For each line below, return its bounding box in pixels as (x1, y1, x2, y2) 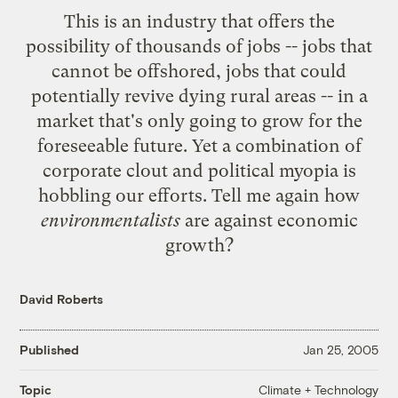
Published (20, 342, 80, 358)
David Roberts (20, 291, 104, 306)
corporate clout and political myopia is (42, 159, 356, 181)
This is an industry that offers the (63, 10, 335, 32)
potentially (30, 84, 124, 107)
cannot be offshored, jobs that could (52, 60, 346, 82)
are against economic (179, 209, 358, 231)
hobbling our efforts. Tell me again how (38, 184, 360, 206)
